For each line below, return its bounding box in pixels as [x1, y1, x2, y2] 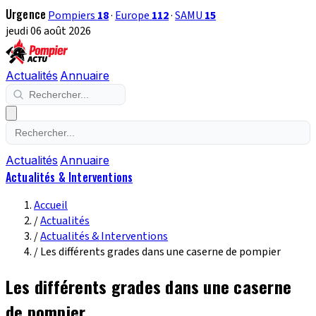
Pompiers [48, 8, 98, 23]
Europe [115, 8, 152, 23]
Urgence [6, 6, 47, 23]
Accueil [34, 197, 68, 213]
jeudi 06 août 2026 [6, 23, 91, 39]
